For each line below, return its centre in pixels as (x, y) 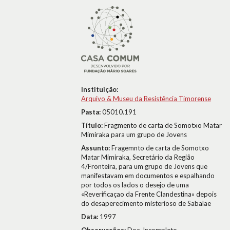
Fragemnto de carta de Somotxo (160, 148)
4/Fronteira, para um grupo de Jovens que (144, 166)
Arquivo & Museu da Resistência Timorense (146, 99)
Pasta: (92, 112)
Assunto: (96, 148)
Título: (93, 125)
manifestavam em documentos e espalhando (148, 176)
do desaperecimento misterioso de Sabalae (146, 203)
